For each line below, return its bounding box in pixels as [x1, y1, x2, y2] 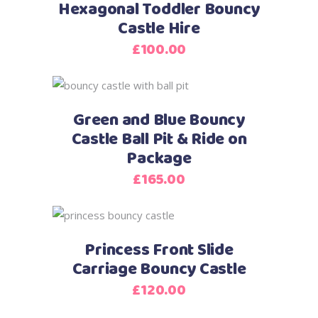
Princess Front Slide [84, 236, 234, 264]
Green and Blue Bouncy [73, 106, 245, 134]
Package [126, 145, 192, 172]
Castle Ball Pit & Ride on [71, 126, 247, 153]
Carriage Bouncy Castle [72, 256, 246, 283]
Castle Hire [118, 15, 200, 43]
